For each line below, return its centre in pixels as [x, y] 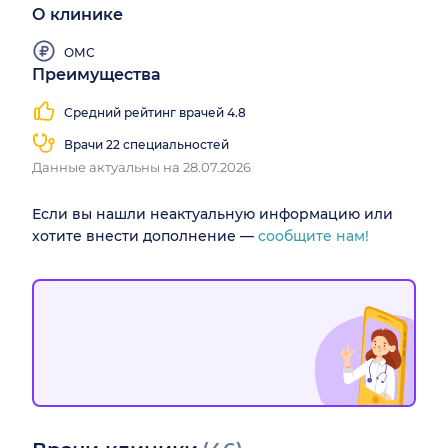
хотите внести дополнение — [145, 236]
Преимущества [96, 75]
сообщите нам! [313, 236]
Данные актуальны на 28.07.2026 [141, 167]
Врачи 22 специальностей [146, 144]
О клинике [77, 15]
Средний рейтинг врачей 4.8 [155, 112]
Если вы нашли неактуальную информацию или [212, 214]
